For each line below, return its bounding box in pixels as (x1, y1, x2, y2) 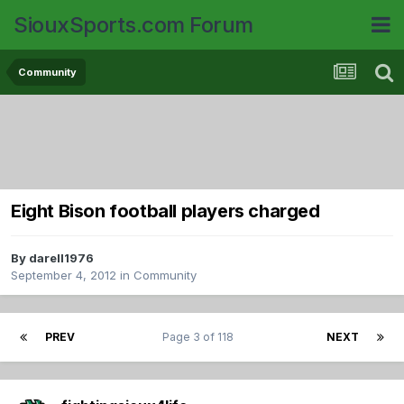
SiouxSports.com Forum (14, 11, 253, 38)
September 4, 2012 (11, 268, 116, 283)
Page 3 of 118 (162, 330, 239, 344)
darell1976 (29, 251, 94, 266)
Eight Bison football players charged (11, 200, 320, 223)
